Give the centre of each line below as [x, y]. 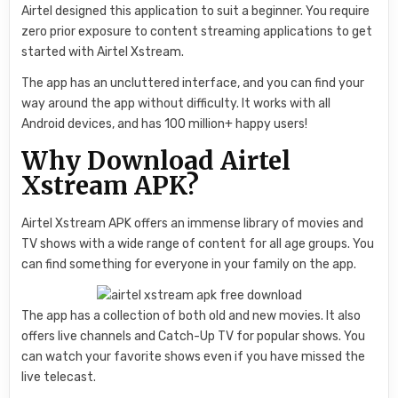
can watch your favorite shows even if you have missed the [194, 357]
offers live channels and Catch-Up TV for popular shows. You [194, 337]
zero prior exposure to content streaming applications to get [197, 31]
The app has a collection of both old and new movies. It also [191, 316]
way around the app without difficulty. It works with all [176, 103]
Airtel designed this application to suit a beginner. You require [196, 11]
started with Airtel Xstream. [103, 52]
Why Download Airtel [156, 161]
